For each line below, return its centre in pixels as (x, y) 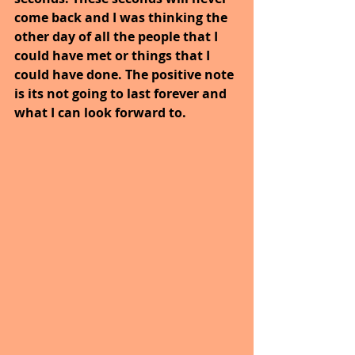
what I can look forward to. (102, 113)
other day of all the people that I (118, 36)
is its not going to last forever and (122, 94)
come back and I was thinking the (122, 17)
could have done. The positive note (126, 74)
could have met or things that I (114, 55)
